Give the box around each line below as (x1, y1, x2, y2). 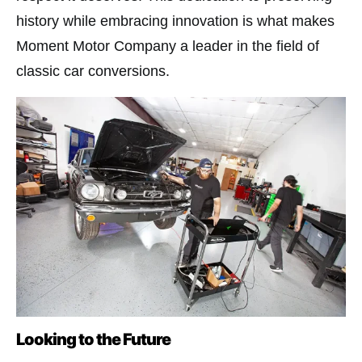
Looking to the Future (16, 330, 170, 350)
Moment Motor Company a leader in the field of (16, 38, 319, 55)
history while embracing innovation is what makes (16, 13, 335, 30)
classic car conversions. (16, 63, 170, 80)
